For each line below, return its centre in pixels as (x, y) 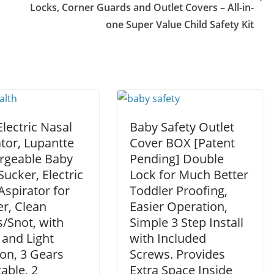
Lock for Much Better (189, 175)
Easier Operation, (179, 206)
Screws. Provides (177, 254)
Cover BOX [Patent (182, 143)
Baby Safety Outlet (182, 127)
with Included (168, 238)
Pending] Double (177, 159)
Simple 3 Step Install (187, 222)
